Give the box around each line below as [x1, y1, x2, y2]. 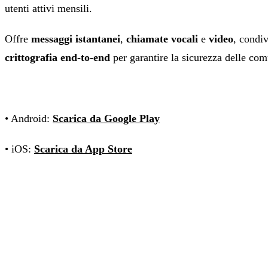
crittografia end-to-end [5, 51, 110, 64]
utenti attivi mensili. [5, 2, 92, 15]
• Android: [5, 112, 53, 125]
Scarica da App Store [34, 143, 132, 156]
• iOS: [5, 143, 34, 156]
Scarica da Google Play [53, 112, 160, 125]
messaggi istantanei [31, 33, 120, 45]
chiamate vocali [126, 33, 198, 45]
